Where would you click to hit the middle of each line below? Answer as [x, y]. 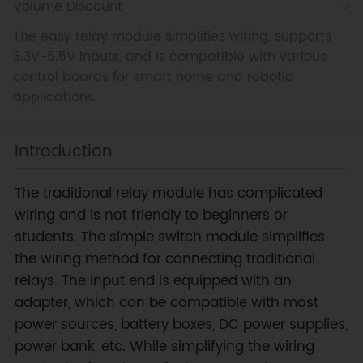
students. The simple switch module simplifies [169, 237]
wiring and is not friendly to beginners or [151, 215]
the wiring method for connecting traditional [164, 259]
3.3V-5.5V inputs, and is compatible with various [169, 58]
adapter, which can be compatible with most [166, 303]
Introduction [63, 151]
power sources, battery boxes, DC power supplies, [181, 325]
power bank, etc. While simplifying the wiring [164, 346]
